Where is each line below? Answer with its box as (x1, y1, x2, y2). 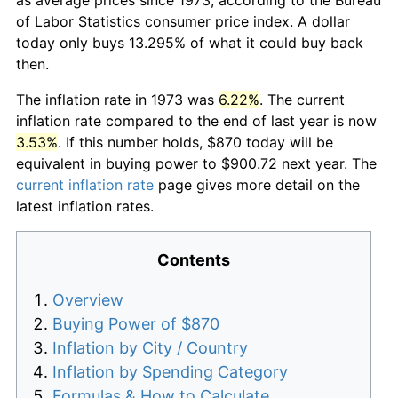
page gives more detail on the (154, 175, 360, 194)
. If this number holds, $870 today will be (58, 132, 333, 151)
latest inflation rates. (16, 196, 154, 215)
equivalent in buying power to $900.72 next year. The (16, 154, 377, 172)
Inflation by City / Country (52, 338, 248, 357)
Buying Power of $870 (52, 314, 219, 333)
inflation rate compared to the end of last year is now (16, 111, 377, 130)
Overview (52, 290, 123, 309)
